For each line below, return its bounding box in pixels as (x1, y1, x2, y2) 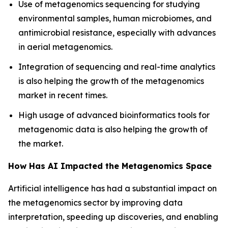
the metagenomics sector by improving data (8, 197, 183, 208)
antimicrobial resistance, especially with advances (18, 27, 216, 38)
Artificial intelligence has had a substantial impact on (8, 183, 217, 193)
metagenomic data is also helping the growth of (18, 124, 208, 134)
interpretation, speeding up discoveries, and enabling (8, 211, 218, 222)
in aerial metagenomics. (18, 42, 112, 52)
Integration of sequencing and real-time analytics (18, 61, 215, 72)
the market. (18, 138, 63, 149)
